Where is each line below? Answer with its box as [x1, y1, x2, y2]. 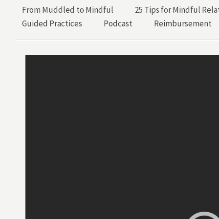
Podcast [104, 18, 132, 29]
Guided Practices [22, 18, 82, 29]
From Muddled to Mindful [22, 4, 113, 15]
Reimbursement [154, 18, 212, 29]
